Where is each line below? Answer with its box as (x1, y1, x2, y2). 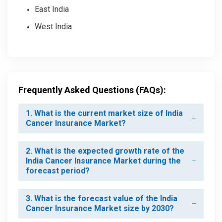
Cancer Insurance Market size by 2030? (26, 203, 174, 213)
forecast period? (26, 166, 90, 175)
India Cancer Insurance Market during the (26, 156, 181, 166)
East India (35, 4, 69, 14)
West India (35, 21, 72, 31)
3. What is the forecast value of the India (26, 193, 177, 203)
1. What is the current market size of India (26, 108, 183, 118)
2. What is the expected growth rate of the (26, 146, 184, 156)
